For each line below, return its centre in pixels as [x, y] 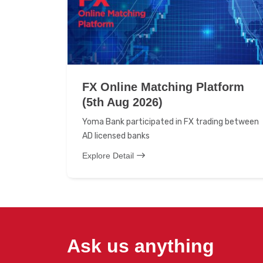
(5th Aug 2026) [122, 102]
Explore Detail [108, 156]
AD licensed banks [116, 136]
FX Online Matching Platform [163, 87]
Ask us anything [141, 246]
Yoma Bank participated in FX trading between [171, 122]
